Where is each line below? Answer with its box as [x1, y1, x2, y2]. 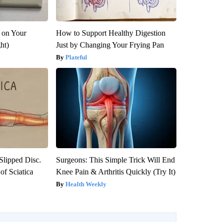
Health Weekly [65, 180, 107, 188]
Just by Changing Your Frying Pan [55, 40, 164, 49]
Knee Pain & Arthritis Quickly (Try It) [55, 167, 175, 176]
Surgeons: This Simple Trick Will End [55, 155, 175, 164]
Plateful [65, 53, 87, 61]
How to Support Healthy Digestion [55, 28, 166, 37]
